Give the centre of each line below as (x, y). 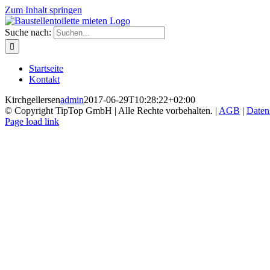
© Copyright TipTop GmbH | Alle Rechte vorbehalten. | (112, 111)
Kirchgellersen (33, 100)
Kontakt (44, 79)
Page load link (32, 121)
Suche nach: (28, 32)
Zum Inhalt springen (43, 10)
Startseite (46, 68)
